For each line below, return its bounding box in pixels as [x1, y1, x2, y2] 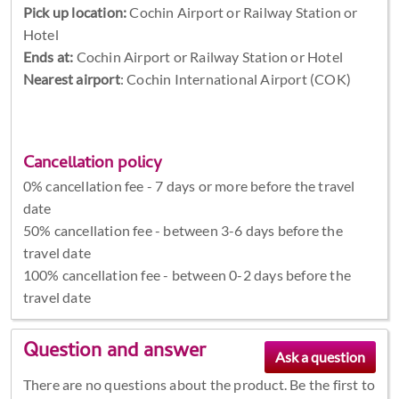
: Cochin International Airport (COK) [119, 69, 351, 87]
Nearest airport [22, 69, 120, 87]
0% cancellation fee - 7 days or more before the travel [22, 176, 355, 194]
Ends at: [22, 47, 74, 65]
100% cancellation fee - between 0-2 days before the [22, 265, 351, 283]
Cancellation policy [22, 150, 162, 178]
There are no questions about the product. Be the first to [22, 376, 376, 394]
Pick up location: [22, 3, 127, 20]
